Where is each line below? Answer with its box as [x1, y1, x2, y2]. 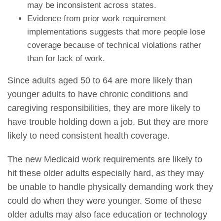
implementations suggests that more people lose [27, 27, 205, 37]
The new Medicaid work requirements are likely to [7, 154, 202, 164]
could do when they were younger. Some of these [7, 195, 202, 206]
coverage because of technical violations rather [27, 40, 201, 50]
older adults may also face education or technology [7, 209, 207, 220]
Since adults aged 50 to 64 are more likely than [7, 75, 192, 85]
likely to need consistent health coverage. [7, 130, 170, 141]
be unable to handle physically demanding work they [7, 182, 213, 192]
